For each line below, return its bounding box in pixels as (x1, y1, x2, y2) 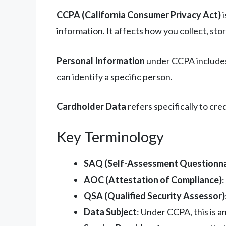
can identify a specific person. (56, 71, 173, 82)
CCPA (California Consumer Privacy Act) (56, 9, 221, 20)
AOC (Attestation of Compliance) (84, 174, 222, 185)
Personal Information (56, 54, 145, 66)
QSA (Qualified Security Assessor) (84, 190, 225, 201)
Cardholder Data (56, 100, 126, 112)
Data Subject (84, 206, 137, 217)
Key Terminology (56, 127, 164, 145)
